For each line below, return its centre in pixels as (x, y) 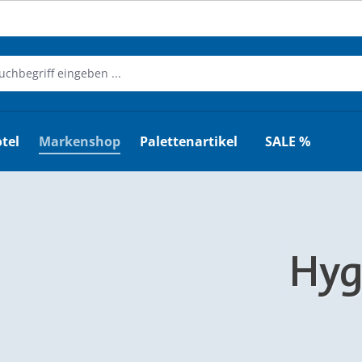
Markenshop (80, 141)
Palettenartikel (189, 141)
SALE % (288, 141)
